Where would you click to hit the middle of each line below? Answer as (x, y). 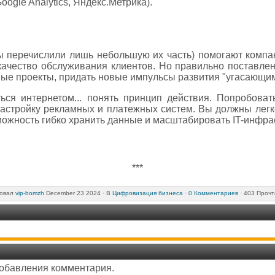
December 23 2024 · (75, 193)
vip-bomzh (29, 193)
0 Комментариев (213, 193)
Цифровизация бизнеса (147, 193)
